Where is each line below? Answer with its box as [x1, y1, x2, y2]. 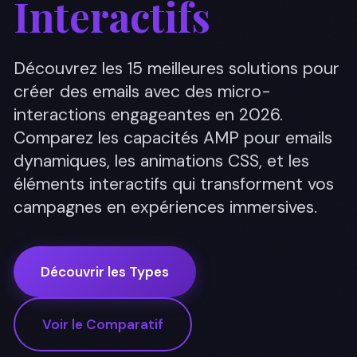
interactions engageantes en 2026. [14, 103, 283, 126]
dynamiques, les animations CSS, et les [14, 149, 309, 172]
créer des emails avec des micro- [14, 80, 271, 103]
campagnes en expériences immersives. [14, 195, 317, 218]
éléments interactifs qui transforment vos [14, 172, 334, 195]
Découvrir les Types [41, 262, 169, 280]
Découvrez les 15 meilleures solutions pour [14, 57, 339, 80]
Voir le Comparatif [42, 315, 163, 333]
